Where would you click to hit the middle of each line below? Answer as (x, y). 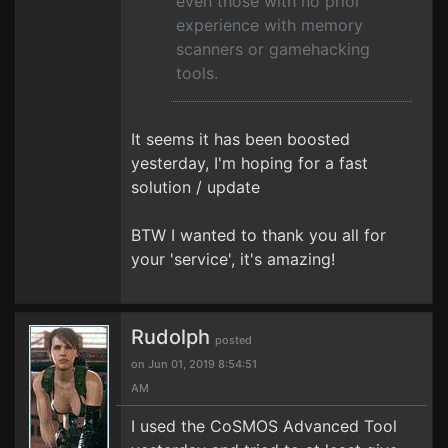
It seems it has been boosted (240, 139)
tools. (197, 73)
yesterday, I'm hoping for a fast (249, 163)
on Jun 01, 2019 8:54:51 (194, 364)
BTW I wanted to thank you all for (258, 235)
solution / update (195, 187)
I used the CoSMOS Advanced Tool (264, 426)
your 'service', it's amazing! (233, 259)
